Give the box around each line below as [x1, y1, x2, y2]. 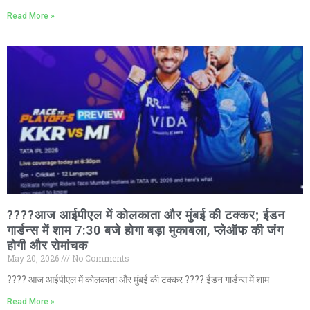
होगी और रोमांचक [7, 238, 88, 253]
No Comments [70, 253, 129, 264]
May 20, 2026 [7, 253, 61, 264]
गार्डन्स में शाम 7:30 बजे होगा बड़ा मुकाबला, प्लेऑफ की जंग [7, 223, 284, 238]
